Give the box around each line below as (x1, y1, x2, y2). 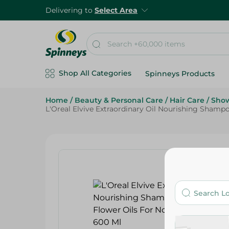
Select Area (95, 6, 138, 15)
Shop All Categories (59, 68, 131, 78)
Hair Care (170, 96, 204, 105)
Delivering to (45, 6, 95, 15)
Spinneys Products (145, 69, 215, 78)
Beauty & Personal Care (75, 96, 163, 105)
